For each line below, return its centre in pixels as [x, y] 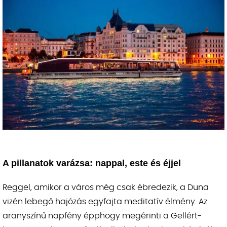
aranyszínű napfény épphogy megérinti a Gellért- [102, 216]
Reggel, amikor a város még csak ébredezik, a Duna [106, 187]
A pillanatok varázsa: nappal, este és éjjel [92, 163]
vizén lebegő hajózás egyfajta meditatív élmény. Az [105, 201]
